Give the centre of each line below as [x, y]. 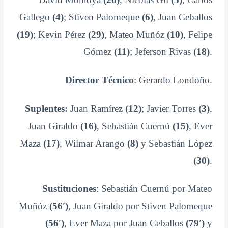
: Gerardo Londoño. [173, 80]
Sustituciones [69, 189]
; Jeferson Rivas [161, 51]
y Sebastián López [175, 143]
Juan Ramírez [96, 108]
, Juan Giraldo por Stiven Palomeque [140, 206]
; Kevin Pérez [60, 34]
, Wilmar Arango [93, 143]
